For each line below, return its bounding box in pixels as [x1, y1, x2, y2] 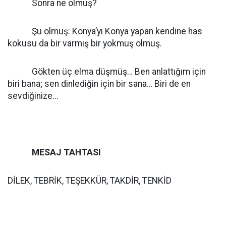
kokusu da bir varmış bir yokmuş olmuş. [8, 38, 182, 48]
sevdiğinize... [8, 91, 59, 101]
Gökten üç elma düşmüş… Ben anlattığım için [8, 67, 206, 77]
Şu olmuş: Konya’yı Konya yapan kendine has [8, 26, 202, 36]
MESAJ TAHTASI [32, 147, 101, 157]
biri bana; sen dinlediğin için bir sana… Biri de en [8, 79, 191, 89]
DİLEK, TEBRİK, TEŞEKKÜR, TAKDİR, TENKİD [8, 176, 172, 186]
